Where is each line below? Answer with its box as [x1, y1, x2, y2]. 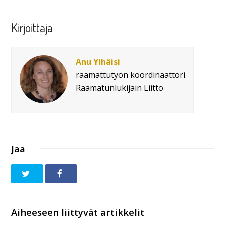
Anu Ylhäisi [76, 56, 121, 67]
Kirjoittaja [11, 19, 53, 35]
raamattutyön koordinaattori [76, 69, 186, 80]
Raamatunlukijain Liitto [76, 82, 164, 93]
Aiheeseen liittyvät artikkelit [11, 206, 145, 219]
